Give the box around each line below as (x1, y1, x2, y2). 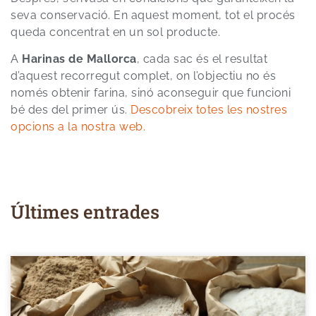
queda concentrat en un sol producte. (11, 25, 220, 39)
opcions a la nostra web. (11, 120, 145, 134)
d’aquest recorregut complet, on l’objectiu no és (11, 69, 276, 83)
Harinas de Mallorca (22, 52, 137, 66)
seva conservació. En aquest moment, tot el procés (11, 8, 296, 22)
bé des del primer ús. (11, 103, 130, 117)
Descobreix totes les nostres (130, 103, 287, 117)
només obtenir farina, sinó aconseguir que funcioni (11, 86, 291, 100)
